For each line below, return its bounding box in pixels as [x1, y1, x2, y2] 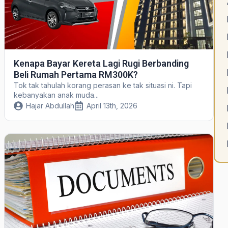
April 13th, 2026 [86, 101, 137, 110]
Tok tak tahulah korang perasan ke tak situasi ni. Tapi [13, 81, 192, 90]
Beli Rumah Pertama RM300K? [13, 69, 138, 80]
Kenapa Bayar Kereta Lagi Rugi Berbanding [13, 58, 189, 69]
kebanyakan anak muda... [13, 91, 99, 100]
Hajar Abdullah [25, 101, 74, 110]
